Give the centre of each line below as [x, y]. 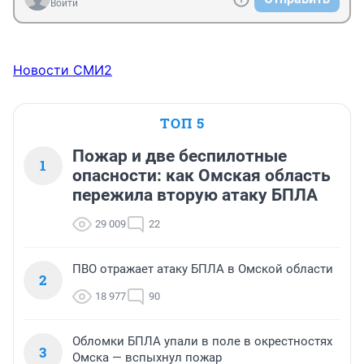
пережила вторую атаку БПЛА [195, 195]
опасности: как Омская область [201, 176]
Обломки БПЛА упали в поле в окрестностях [202, 342]
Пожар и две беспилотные [180, 156]
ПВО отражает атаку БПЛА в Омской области [203, 269]
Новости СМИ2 [63, 70]
